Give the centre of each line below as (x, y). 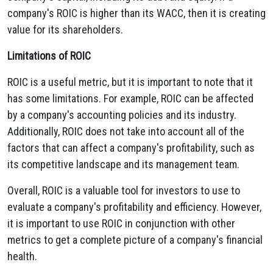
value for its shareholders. (65, 30)
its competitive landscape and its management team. (123, 164)
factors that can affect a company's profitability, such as (131, 148)
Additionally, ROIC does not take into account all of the (126, 131)
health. (22, 256)
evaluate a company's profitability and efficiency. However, (134, 207)
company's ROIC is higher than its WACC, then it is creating (136, 13)
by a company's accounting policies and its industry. (122, 115)
